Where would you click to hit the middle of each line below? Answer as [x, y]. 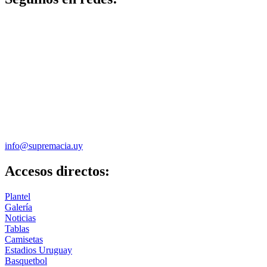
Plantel [18, 196]
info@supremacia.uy [44, 145]
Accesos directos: [57, 171]
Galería [18, 207]
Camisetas [24, 239]
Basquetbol [26, 260]
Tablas [17, 228]
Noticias [20, 218]
